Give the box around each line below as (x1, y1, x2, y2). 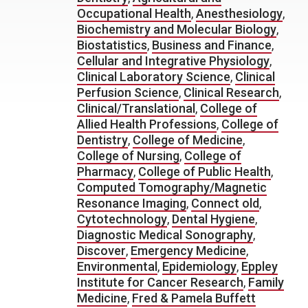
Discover (77, 243, 126, 258)
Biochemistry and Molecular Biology (77, 22, 276, 36)
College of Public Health (138, 164, 271, 179)
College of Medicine (133, 133, 243, 147)
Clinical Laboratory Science (77, 69, 230, 84)
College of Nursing (77, 148, 179, 163)
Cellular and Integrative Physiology (77, 54, 269, 68)
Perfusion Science (77, 85, 179, 100)
